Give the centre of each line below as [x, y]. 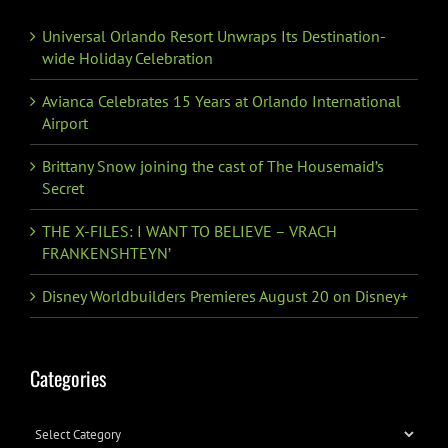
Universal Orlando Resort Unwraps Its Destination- [214, 36]
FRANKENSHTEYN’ [106, 253]
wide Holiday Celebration [127, 58]
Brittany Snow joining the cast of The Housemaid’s [213, 166]
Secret [63, 188]
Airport [65, 123]
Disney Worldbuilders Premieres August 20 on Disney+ [225, 296]
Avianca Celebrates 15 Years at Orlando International [221, 101]
